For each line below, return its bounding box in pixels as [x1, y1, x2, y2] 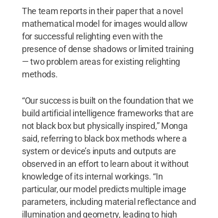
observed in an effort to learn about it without [21, 158, 189, 169]
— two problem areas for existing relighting [21, 56, 181, 67]
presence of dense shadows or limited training [21, 43, 194, 54]
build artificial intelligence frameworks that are [21, 108, 194, 118]
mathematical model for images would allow [21, 18, 188, 29]
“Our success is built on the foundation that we [21, 95, 194, 106]
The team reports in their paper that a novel [21, 5, 183, 16]
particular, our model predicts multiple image [21, 183, 186, 194]
